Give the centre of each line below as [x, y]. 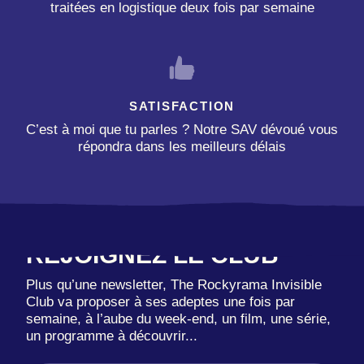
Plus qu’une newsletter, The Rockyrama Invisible [174, 285]
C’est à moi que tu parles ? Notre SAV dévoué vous [182, 129]
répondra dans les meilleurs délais [182, 146]
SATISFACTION [182, 107]
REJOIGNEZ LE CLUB [152, 254]
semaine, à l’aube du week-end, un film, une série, [178, 319]
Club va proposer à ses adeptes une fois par [160, 302]
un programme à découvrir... [112, 336]
